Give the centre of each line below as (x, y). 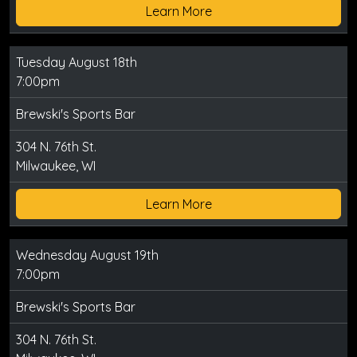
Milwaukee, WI (56, 166)
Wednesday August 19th (87, 255)
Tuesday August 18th (76, 62)
